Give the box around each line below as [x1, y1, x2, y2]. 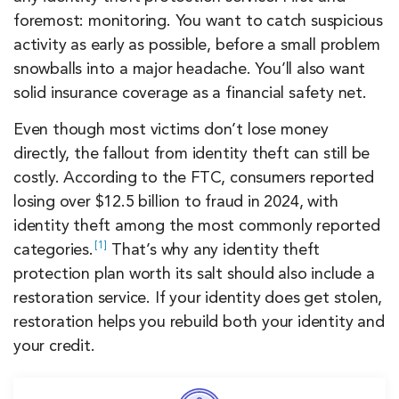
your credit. [13, 338, 95, 354]
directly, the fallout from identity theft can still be [13, 145, 370, 162]
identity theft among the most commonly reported [13, 217, 380, 234]
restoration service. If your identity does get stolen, [13, 289, 383, 306]
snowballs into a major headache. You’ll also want [13, 61, 366, 77]
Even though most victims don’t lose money [13, 121, 329, 138]
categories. [13, 241, 94, 258]
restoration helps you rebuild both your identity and [13, 313, 385, 330]
